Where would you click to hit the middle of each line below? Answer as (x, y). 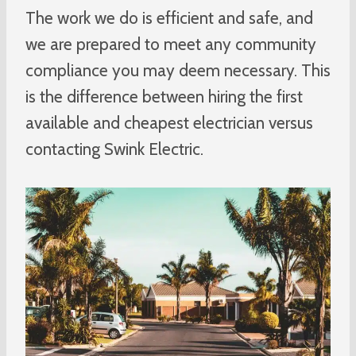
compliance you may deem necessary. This (178, 70)
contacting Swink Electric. (114, 149)
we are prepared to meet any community (171, 44)
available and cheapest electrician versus (169, 122)
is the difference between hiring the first (164, 96)
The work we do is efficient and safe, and (169, 17)
